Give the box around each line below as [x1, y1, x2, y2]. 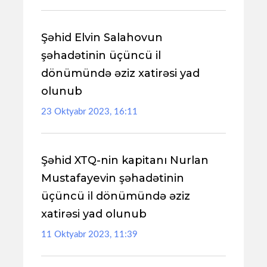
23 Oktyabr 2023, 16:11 [41, 107, 138, 116]
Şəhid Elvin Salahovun [41, 31, 163, 44]
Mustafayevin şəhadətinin [41, 172, 184, 185]
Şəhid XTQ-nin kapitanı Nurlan [41, 154, 209, 167]
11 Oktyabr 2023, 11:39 [41, 230, 138, 239]
